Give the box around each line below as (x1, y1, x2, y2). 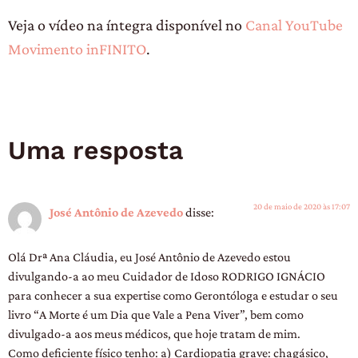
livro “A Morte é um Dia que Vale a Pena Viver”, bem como (8, 306, 304, 321)
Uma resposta (8, 134, 183, 165)
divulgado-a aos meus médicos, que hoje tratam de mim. (8, 325, 300, 340)
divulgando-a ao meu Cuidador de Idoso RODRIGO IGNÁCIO (8, 268, 325, 283)
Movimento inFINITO (8, 40, 146, 58)
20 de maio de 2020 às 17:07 (253, 201, 350, 211)
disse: (185, 204, 214, 219)
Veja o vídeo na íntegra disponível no (8, 16, 245, 34)
